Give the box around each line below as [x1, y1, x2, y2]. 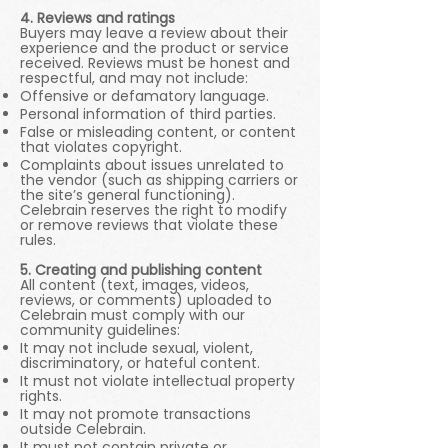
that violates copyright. [20, 137, 182, 157]
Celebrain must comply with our [20, 305, 245, 325]
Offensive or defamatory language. [20, 86, 269, 106]
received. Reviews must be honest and [20, 53, 290, 73]
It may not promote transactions [20, 404, 251, 424]
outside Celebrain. [20, 419, 146, 439]
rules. [20, 230, 56, 250]
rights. [20, 386, 62, 406]
